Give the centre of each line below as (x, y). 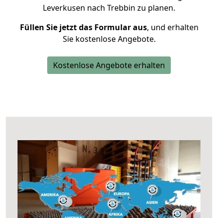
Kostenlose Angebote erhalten (109, 65)
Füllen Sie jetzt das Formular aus (83, 27)
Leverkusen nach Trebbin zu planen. (109, 8)
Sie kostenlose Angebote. (109, 39)
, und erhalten (173, 27)
